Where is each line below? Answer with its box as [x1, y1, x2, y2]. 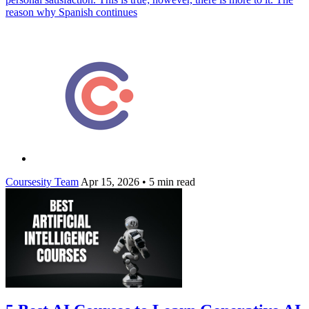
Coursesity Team [6, 175, 79, 188]
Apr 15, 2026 [81, 175, 139, 188]
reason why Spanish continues [6, 6, 137, 18]
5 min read [146, 175, 195, 188]
